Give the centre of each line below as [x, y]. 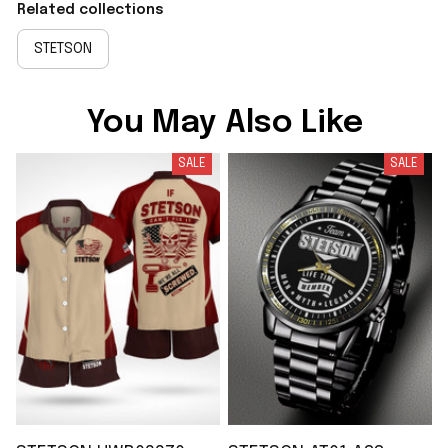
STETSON [63, 48]
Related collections [90, 9]
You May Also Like [224, 123]
